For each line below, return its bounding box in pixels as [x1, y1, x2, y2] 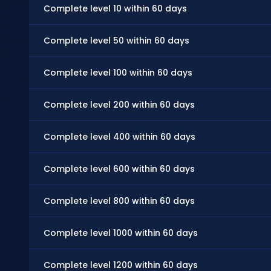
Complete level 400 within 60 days [44, 131, 195, 143]
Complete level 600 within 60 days [44, 163, 195, 175]
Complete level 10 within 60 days [44, 2, 187, 15]
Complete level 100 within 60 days [44, 67, 192, 79]
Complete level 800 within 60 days [44, 195, 195, 207]
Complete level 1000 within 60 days [44, 227, 198, 239]
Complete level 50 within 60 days [44, 34, 189, 47]
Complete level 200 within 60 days [44, 99, 195, 111]
